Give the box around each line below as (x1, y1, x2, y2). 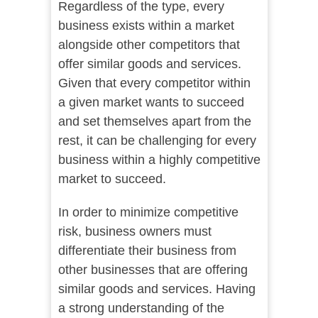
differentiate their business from (57, 243, 236, 258)
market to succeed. (57, 172, 170, 187)
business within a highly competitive (57, 153, 261, 168)
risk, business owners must (57, 224, 212, 239)
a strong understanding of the (57, 301, 224, 316)
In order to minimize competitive (57, 205, 238, 220)
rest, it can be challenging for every (57, 133, 256, 148)
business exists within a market (57, 18, 234, 33)
